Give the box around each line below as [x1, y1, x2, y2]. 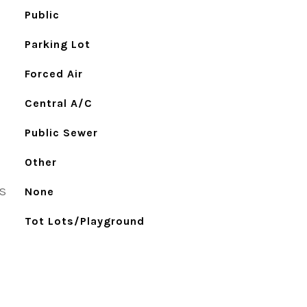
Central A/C [24, 97, 93, 110]
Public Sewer [24, 126, 98, 139]
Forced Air [24, 67, 83, 80]
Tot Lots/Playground [24, 214, 145, 228]
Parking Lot [24, 38, 90, 51]
